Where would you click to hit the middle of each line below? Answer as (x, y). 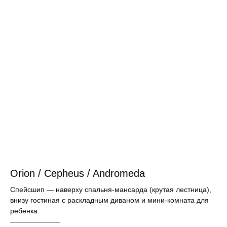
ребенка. (25, 211)
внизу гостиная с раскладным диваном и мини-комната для (109, 200)
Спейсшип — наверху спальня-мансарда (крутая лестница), (111, 190)
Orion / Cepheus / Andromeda (78, 174)
